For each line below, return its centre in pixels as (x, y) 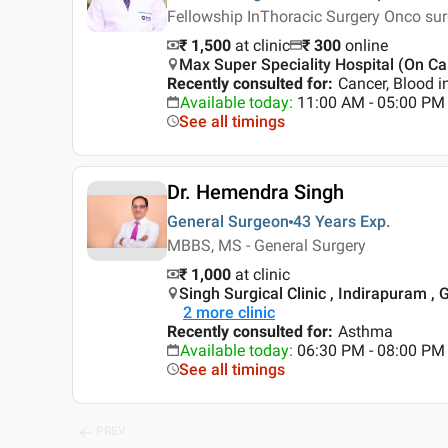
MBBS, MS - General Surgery (266, 246)
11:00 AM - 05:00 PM (371, 103)
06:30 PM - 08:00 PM (371, 351)
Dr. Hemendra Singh (255, 192)
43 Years (324, 222)
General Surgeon (228, 222)
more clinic (235, 313)
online (366, 46)
